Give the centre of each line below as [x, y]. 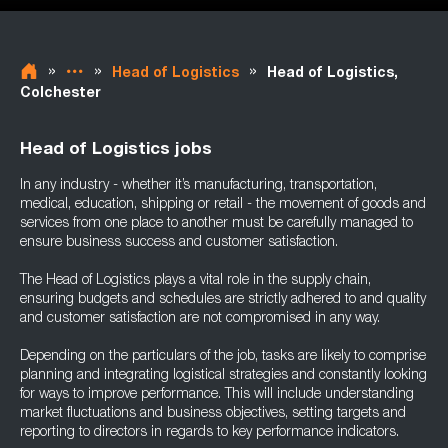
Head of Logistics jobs [116, 150]
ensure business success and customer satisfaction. [179, 243]
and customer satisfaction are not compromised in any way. [200, 319]
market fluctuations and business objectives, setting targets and [213, 414]
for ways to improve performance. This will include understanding [217, 395]
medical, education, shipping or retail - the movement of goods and [223, 205]
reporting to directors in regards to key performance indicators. [209, 433]
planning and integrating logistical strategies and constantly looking [223, 376]
